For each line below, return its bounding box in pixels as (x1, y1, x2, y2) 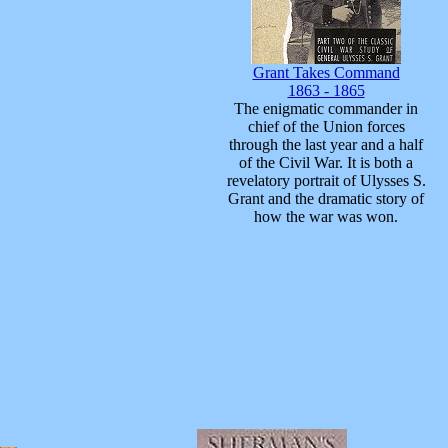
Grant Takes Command (252, 63, 400, 81)
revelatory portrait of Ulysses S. (226, 171, 426, 189)
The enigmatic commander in (234, 99, 418, 117)
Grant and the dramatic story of (228, 189, 424, 207)
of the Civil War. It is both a (239, 153, 413, 171)
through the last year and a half (229, 135, 423, 153)
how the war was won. (254, 207, 398, 225)
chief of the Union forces (247, 117, 405, 135)
